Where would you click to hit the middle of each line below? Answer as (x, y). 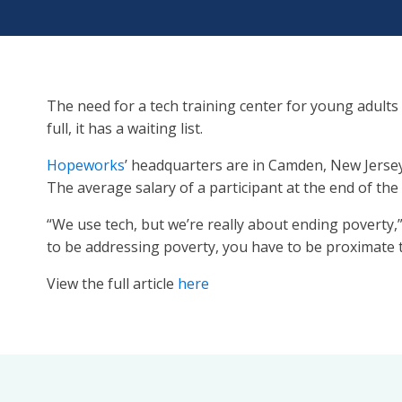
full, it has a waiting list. (125, 128)
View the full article (112, 284)
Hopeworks (86, 165)
